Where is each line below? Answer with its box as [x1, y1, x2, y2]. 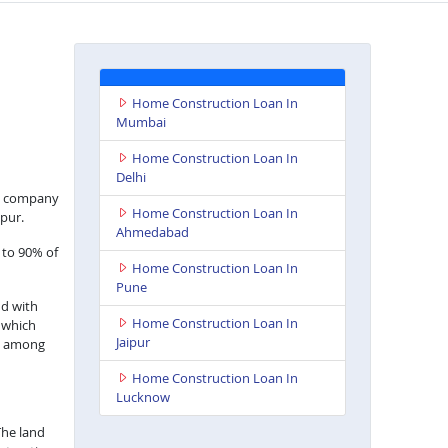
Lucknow [115, 387, 170, 406]
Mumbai [115, 112, 166, 131]
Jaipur [115, 332, 150, 351]
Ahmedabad [115, 222, 189, 241]
